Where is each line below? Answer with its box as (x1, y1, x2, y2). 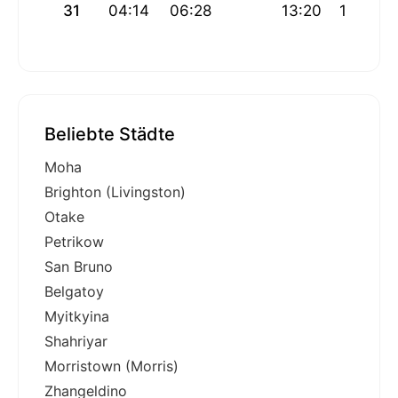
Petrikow (44, 233, 104, 251)
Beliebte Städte (44, 123, 175, 146)
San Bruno (44, 258, 113, 276)
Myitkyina (44, 307, 109, 326)
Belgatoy (44, 283, 104, 301)
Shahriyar (44, 332, 107, 351)
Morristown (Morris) (44, 357, 179, 376)
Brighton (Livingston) (44, 183, 186, 202)
